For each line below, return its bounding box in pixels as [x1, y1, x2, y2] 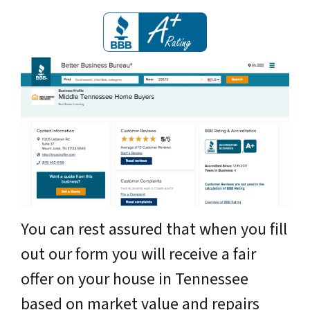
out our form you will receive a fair [21, 241, 256, 266]
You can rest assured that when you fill [21, 217, 287, 241]
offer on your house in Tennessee [21, 266, 248, 291]
